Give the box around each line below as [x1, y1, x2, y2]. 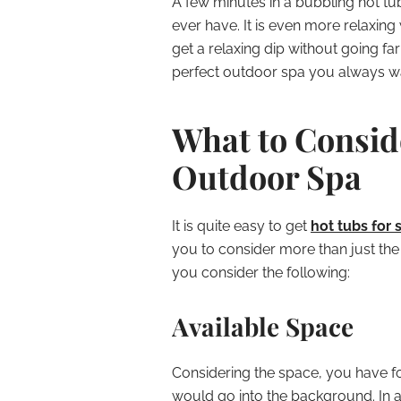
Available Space [172, 310, 354, 343]
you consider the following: [172, 264, 350, 281]
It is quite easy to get [172, 218, 311, 235]
